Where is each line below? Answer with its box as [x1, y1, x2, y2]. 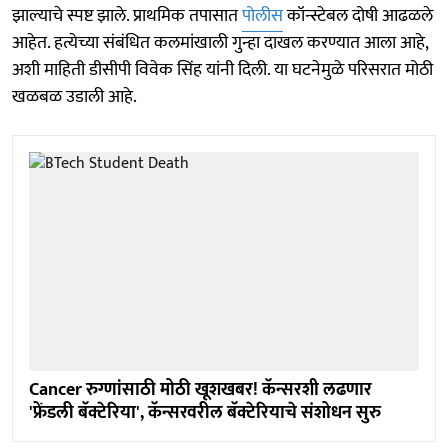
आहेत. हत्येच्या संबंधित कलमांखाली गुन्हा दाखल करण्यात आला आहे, [12, 27, 428, 58]
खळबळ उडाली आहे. [12, 81, 137, 112]
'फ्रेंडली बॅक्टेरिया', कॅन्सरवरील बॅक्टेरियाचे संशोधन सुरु [29, 398, 381, 428]
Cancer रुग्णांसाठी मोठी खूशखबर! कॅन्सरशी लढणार [29, 375, 372, 405]
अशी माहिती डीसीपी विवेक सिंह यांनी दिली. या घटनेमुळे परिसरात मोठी [12, 54, 433, 85]
